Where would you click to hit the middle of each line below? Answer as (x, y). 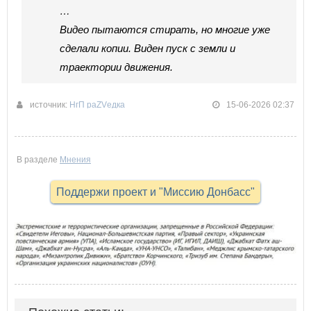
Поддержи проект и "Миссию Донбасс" (155, 192)
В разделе (38, 160)
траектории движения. (116, 67)
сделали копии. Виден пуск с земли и (148, 49)
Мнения (75, 160)
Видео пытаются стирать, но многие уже (165, 30)
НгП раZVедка (97, 105)
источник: (50, 105)
